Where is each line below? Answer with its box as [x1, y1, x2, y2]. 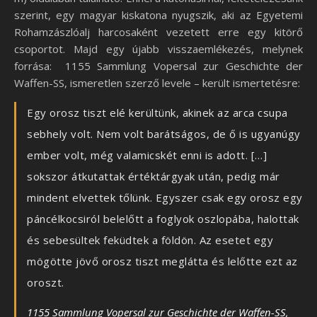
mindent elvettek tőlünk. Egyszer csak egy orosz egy [27, 190, 303, 205]
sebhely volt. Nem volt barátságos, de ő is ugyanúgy [27, 127, 301, 142]
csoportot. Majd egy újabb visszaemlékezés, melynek [14, 42, 303, 57]
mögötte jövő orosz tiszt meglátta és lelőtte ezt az [27, 254, 298, 269]
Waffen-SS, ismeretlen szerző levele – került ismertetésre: [14, 76, 300, 91]
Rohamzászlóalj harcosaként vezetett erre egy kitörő [14, 25, 303, 40]
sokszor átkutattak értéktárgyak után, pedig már [27, 169, 280, 184]
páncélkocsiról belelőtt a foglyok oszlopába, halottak [27, 212, 299, 226]
